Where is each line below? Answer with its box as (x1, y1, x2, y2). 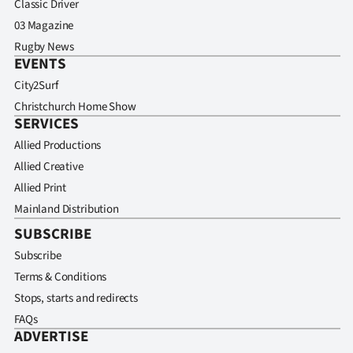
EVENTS (14, 54, 66, 76)
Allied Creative (14, 158, 84, 176)
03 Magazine (14, 17, 74, 35)
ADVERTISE (14, 326, 88, 348)
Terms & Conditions (14, 269, 107, 286)
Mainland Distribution (14, 201, 119, 218)
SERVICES (14, 113, 79, 136)
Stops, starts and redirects (14, 290, 138, 307)
